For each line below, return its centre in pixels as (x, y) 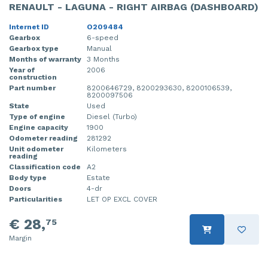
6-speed (103, 38)
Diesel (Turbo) (112, 117)
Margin (20, 238)
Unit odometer (36, 149)
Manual (99, 49)
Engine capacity (39, 128)
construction (33, 77)
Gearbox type (34, 49)
